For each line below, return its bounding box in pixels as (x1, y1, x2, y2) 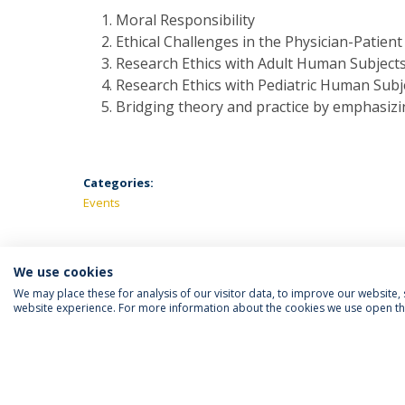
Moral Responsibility (116, 10, 255, 31)
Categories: (83, 174, 154, 192)
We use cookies (14, 263, 113, 280)
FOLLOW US (92, 348, 163, 365)
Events (83, 194, 120, 212)
